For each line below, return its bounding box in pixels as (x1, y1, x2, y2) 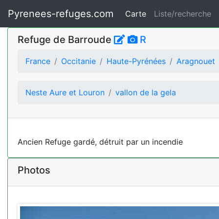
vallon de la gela (115, 88, 176, 97)
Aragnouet (176, 56, 215, 66)
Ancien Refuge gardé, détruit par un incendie (18, 137, 183, 147)
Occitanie (61, 56, 96, 66)
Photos (18, 164, 50, 176)
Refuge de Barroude (18, 34, 114, 45)
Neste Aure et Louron (25, 88, 105, 97)
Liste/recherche (154, 9, 211, 19)
